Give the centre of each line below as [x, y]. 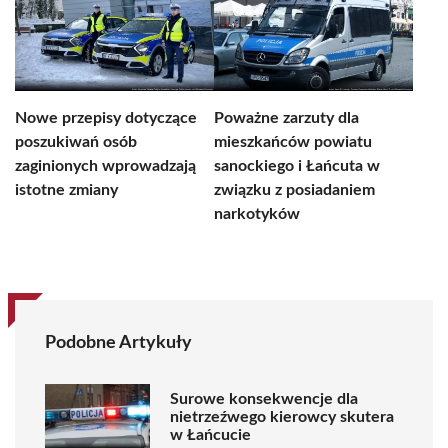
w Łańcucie [210, 434]
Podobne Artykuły [118, 343]
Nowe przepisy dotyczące [106, 118]
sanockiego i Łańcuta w [297, 166]
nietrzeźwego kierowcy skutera [282, 416]
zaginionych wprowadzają [105, 166]
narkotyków [257, 214]
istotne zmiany [66, 190]
